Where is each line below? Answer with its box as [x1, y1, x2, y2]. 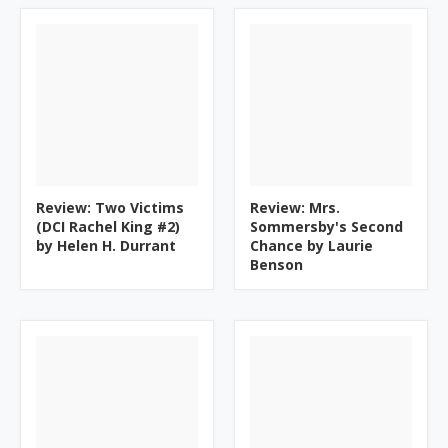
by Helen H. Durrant [36, 236, 176, 255]
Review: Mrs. [250, 198, 340, 217]
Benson [250, 255, 303, 274]
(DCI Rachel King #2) [36, 217, 180, 236]
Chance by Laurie [250, 236, 373, 255]
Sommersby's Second [250, 217, 403, 236]
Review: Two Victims [36, 198, 184, 217]
